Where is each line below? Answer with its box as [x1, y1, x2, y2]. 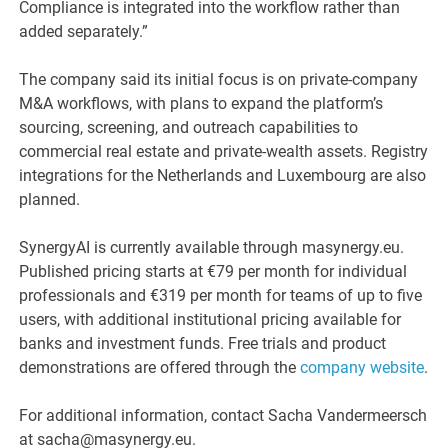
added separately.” [19, 22, 149, 42]
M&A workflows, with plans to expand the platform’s [19, 94, 384, 114]
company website [300, 358, 425, 378]
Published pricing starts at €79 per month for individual [19, 262, 408, 282]
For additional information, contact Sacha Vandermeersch [19, 406, 428, 426]
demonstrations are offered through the [19, 358, 301, 378]
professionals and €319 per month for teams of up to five [19, 286, 423, 306]
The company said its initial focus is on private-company [19, 70, 419, 90]
